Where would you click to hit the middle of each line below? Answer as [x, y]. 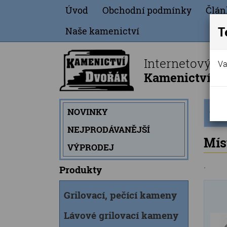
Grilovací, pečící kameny [120, 195]
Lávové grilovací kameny [121, 215]
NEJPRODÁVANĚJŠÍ [109, 129]
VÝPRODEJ [91, 147]
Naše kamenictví [102, 31]
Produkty [81, 169]
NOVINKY [88, 112]
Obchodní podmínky [147, 10]
